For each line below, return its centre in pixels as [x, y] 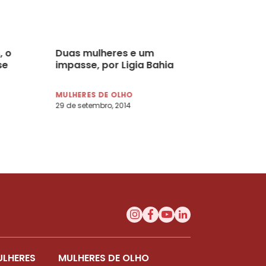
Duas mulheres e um [105, 53]
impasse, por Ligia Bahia [115, 65]
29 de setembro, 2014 [93, 105]
